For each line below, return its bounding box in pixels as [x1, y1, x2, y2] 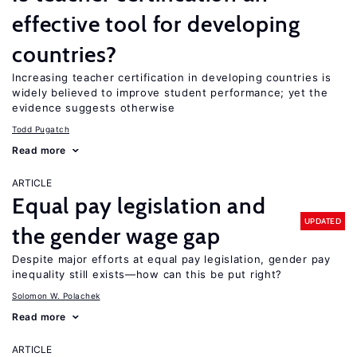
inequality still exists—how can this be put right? [12, 268, 283, 280]
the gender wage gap [12, 222, 221, 249]
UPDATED [304, 215, 341, 226]
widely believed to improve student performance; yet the [12, 86, 328, 99]
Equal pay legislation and [12, 192, 266, 219]
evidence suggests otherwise [12, 101, 175, 114]
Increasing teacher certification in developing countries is [12, 71, 331, 84]
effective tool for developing [12, 10, 300, 37]
